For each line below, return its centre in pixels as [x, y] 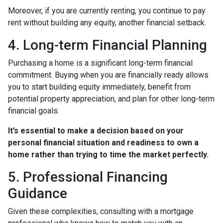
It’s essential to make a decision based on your [96, 130]
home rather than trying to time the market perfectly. [108, 154]
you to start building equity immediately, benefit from [99, 87]
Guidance [38, 193]
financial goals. [34, 111]
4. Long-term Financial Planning [108, 45]
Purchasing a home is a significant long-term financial [100, 63]
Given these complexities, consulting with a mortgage [101, 211]
